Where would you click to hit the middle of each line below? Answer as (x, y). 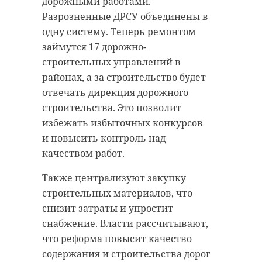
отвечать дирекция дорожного (115, 92)
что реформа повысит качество (117, 238)
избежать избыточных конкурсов (123, 123)
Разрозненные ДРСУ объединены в (125, 16)
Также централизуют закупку (114, 177)
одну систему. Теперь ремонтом (119, 31)
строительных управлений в (111, 62)
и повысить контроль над (104, 138)
